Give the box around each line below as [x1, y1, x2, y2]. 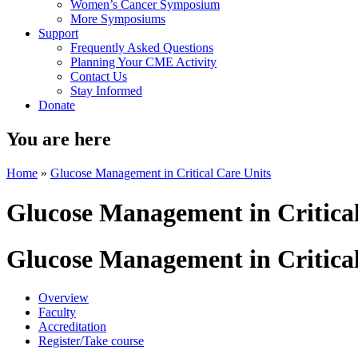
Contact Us [70, 70, 127, 84]
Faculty [38, 305, 76, 320]
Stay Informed [70, 84, 142, 98]
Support [38, 26, 78, 41]
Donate [38, 98, 75, 113]
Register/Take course [38, 334, 144, 348]
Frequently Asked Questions [70, 41, 213, 55]
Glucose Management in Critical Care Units [50, 166, 271, 181]
